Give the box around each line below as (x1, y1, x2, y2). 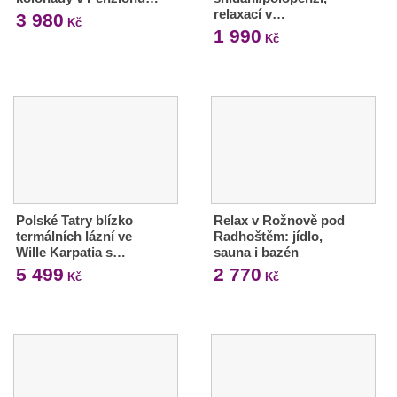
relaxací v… (213, 5, 285, 21)
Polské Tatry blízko (16, 213, 133, 229)
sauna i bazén (213, 245, 299, 261)
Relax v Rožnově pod (213, 213, 345, 229)
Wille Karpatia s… (16, 245, 126, 261)
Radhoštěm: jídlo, (213, 229, 323, 245)
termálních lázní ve (16, 229, 132, 245)
